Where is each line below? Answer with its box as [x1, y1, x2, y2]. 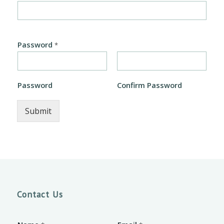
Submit [24, 105, 51, 116]
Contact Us [16, 188, 63, 200]
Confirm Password [116, 80, 182, 90]
